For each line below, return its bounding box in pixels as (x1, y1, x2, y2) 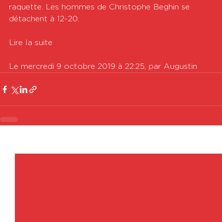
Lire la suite (9, 39, 53, 47)
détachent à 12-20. (9, 15, 79, 23)
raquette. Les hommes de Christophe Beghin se (9, 3, 192, 11)
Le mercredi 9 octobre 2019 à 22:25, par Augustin (9, 62, 197, 70)
